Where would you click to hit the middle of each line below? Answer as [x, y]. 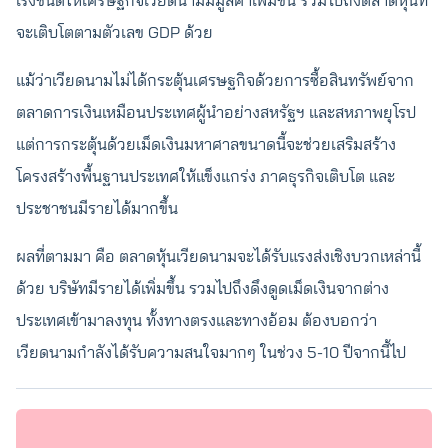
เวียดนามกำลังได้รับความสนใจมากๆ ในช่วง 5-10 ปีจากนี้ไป [211, 352]
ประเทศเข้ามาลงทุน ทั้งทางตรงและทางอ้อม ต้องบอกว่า [196, 320]
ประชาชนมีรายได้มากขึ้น [97, 208]
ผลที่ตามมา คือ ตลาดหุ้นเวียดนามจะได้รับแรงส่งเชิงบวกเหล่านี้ [218, 256]
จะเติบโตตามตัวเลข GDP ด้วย [116, 32]
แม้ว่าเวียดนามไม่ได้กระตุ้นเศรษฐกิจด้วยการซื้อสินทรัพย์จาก [215, 80]
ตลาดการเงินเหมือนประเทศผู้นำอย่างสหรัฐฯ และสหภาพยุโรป [216, 112]
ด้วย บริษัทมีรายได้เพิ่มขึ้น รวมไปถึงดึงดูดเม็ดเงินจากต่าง [202, 288]
